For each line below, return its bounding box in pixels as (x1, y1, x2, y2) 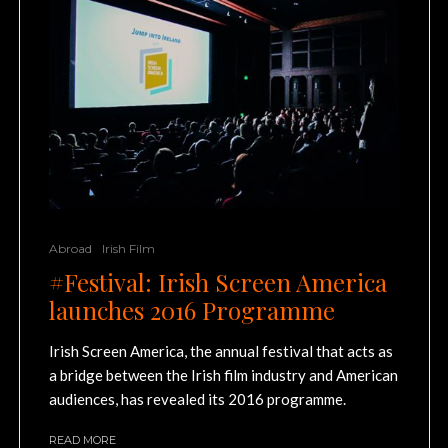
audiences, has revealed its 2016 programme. (49, 389, 346, 408)
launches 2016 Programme (49, 293, 335, 326)
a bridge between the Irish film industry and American (49, 365, 398, 384)
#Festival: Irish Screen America (49, 265, 387, 298)
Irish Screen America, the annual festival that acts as (49, 341, 393, 360)
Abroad (49, 240, 92, 256)
